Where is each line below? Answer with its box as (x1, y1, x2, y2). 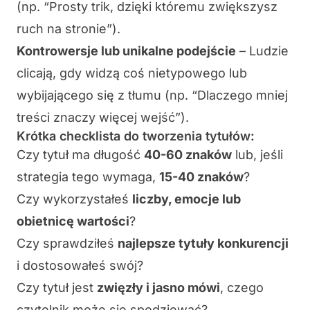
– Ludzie (236, 44, 289, 59)
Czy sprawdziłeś (17, 236, 118, 251)
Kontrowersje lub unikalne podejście (17, 44, 236, 59)
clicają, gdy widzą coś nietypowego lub (17, 66, 247, 81)
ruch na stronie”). (17, 21, 120, 37)
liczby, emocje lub (132, 192, 241, 207)
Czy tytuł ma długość (17, 147, 144, 163)
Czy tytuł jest (17, 280, 97, 295)
